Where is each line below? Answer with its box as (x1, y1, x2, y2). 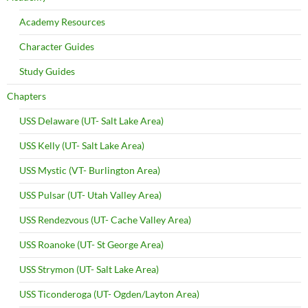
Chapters (7, 89, 46, 102)
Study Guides (19, 65, 75, 77)
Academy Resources (19, 15, 105, 27)
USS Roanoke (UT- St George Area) (19, 238, 164, 250)
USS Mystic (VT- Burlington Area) (19, 164, 160, 176)
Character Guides (19, 40, 94, 52)
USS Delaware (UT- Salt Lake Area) (19, 114, 164, 126)
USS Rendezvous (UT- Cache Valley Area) (19, 213, 191, 225)
